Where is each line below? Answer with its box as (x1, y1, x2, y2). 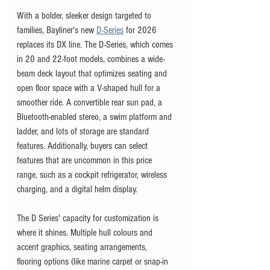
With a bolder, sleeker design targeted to (17, 10, 154, 22)
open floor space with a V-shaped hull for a (17, 83, 163, 94)
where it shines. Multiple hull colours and (17, 227, 155, 239)
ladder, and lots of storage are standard (17, 126, 151, 137)
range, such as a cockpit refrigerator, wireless (17, 169, 169, 181)
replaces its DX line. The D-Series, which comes (17, 39, 175, 51)
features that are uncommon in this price (17, 155, 154, 166)
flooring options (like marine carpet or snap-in (17, 256, 171, 268)
